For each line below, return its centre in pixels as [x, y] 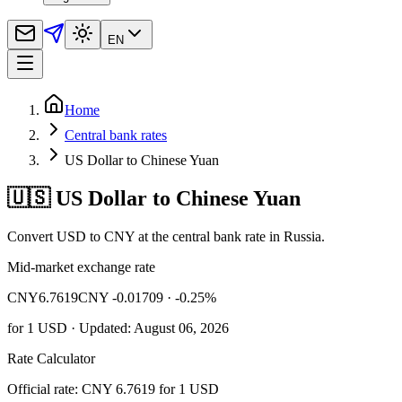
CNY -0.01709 [121, 297]
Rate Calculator [51, 358]
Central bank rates [116, 135]
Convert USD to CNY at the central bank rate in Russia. [166, 236]
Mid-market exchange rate [81, 267]
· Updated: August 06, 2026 [148, 328]
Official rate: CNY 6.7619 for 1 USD [113, 389]
